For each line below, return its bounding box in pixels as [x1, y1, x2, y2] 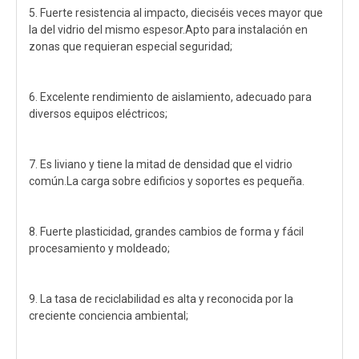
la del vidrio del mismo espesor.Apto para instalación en [29, 23, 308, 36]
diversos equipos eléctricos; [29, 107, 167, 120]
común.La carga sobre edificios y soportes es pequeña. [29, 175, 305, 188]
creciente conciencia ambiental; [29, 309, 188, 322]
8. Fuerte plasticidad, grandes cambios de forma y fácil [29, 225, 304, 238]
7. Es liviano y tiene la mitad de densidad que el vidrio [29, 158, 292, 171]
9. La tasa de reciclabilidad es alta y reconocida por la [29, 292, 293, 305]
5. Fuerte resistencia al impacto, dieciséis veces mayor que [29, 6, 323, 19]
